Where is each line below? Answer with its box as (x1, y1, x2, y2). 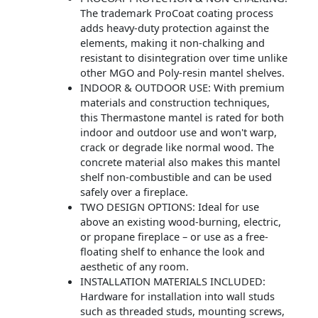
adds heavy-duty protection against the (79, 21, 269, 35)
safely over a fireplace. (79, 185, 188, 199)
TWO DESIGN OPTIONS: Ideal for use (79, 199, 259, 214)
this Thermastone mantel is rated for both (79, 110, 284, 125)
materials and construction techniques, (79, 95, 270, 110)
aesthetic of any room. (79, 259, 189, 274)
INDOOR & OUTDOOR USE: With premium (79, 80, 285, 95)
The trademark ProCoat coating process (79, 6, 273, 21)
